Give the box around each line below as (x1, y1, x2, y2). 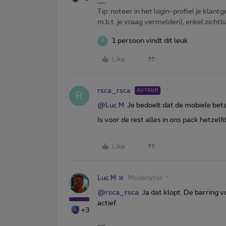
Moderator (128, 174, 162, 182)
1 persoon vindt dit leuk (112, 37, 188, 44)
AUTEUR (137, 88, 158, 93)
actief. (97, 199, 119, 207)
